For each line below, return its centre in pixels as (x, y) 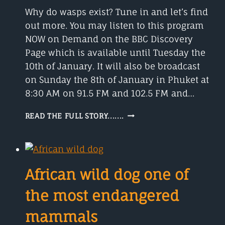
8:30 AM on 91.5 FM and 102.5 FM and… (109, 93)
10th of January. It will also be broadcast (112, 66)
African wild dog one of (106, 174)
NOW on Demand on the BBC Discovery (109, 39)
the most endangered (102, 195)
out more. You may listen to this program (114, 25)
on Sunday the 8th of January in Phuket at (117, 79)
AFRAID (137, 134)
